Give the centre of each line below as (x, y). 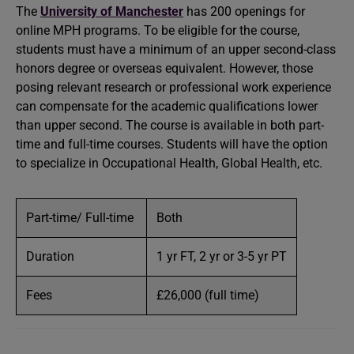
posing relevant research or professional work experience (173, 87)
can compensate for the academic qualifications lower (167, 106)
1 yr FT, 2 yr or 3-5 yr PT (222, 256)
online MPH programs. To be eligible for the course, (158, 30)
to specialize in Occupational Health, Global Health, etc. (169, 163)
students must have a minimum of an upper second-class (176, 49)
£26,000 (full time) (208, 295)
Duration (50, 256)
